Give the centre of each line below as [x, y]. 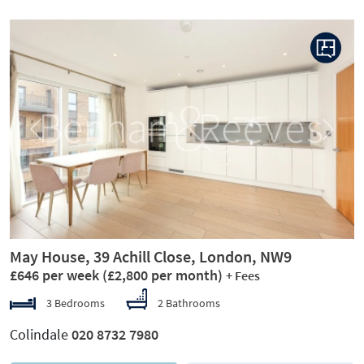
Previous [56, 136]
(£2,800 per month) [162, 275]
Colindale [41, 334]
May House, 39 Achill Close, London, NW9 [151, 256]
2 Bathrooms [189, 303]
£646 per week [56, 275]
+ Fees [243, 275]
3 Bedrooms [74, 303]
